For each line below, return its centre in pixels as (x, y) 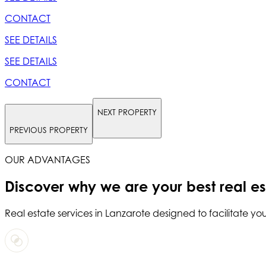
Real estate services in (55, 213)
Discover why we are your (96, 186)
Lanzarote (128, 213)
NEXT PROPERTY (127, 113)
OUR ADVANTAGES (47, 159)
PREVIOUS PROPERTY (49, 130)
